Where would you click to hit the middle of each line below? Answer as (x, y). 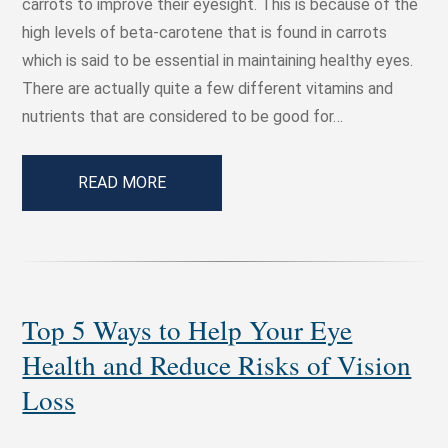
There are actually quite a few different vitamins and (208, 89)
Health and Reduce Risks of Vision (217, 365)
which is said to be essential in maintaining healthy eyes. (218, 61)
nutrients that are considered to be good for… (183, 117)
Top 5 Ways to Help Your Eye (187, 330)
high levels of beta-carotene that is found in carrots (205, 33)
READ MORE (122, 183)
